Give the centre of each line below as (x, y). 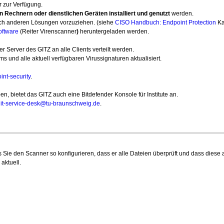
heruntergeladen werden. (114, 31)
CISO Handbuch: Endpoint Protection (165, 22)
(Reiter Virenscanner (47, 31)
